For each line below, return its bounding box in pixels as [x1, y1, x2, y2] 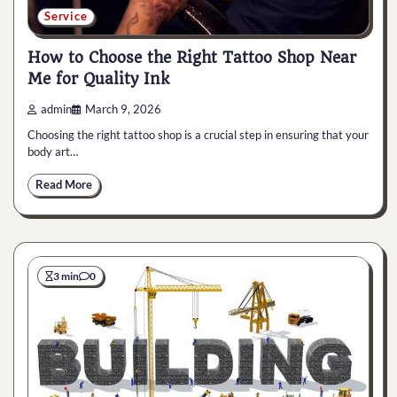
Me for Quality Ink [27, 70, 169, 89]
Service [44, 10, 88, 23]
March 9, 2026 [85, 102, 161, 116]
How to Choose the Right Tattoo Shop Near [27, 49, 356, 67]
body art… [27, 144, 78, 159]
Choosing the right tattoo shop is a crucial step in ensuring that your [27, 127, 369, 142]
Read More [35, 177, 92, 191]
